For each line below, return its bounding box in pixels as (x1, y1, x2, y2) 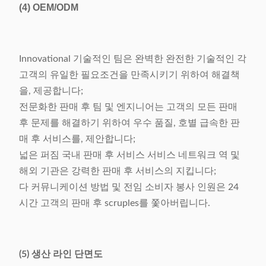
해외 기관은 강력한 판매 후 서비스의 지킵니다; (19, 166, 216, 176)
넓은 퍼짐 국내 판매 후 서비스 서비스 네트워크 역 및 (19, 150, 240, 160)
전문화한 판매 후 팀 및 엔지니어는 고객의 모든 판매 (19, 102, 237, 112)
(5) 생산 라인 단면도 (19, 249, 103, 259)
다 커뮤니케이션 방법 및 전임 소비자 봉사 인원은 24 (19, 182, 239, 192)
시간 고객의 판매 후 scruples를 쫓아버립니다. (19, 198, 210, 208)
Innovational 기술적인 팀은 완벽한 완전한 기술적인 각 (19, 54, 246, 64)
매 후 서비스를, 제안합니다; (19, 134, 135, 144)
